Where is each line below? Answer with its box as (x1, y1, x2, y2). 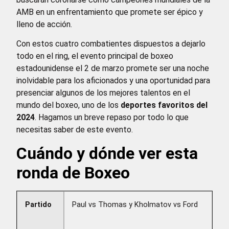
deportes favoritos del (121, 100, 208, 110)
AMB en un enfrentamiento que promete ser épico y (16, 7, 203, 17)
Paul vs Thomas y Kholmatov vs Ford (72, 200, 198, 209)
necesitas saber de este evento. (16, 125, 133, 135)
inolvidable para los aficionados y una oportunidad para (16, 76, 210, 86)
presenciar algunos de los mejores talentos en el (16, 88, 190, 98)
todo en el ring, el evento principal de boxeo (16, 51, 173, 61)
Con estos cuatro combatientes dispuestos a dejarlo (16, 39, 205, 49)
